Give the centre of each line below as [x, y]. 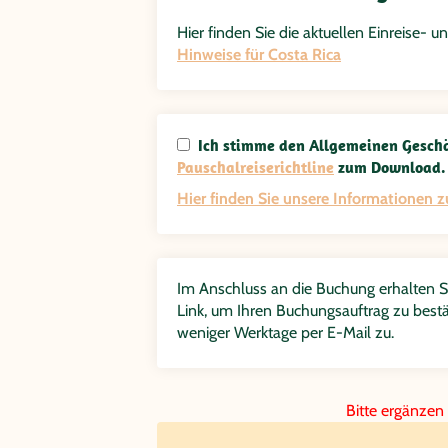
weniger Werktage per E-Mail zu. [285, 332]
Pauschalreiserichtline [255, 166]
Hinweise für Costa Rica [259, 54]
